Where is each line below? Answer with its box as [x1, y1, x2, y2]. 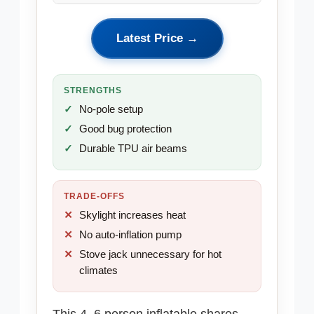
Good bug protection [79, 123, 172, 135]
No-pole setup [79, 103, 144, 115]
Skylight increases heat [79, 209, 186, 221]
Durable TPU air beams [79, 142, 188, 154]
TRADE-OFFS [64, 191, 125, 201]
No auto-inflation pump [79, 228, 182, 240]
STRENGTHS [64, 85, 122, 95]
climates [79, 264, 118, 276]
